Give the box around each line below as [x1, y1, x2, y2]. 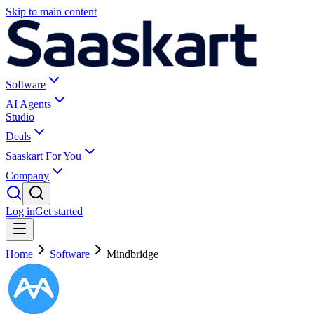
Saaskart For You [6, 150, 81, 162]
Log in [6, 205, 35, 217]
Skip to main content [6, 6, 97, 18]
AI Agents [6, 98, 51, 110]
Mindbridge [107, 248, 158, 260]
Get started [35, 205, 83, 217]
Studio [6, 111, 34, 123]
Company [6, 170, 49, 182]
